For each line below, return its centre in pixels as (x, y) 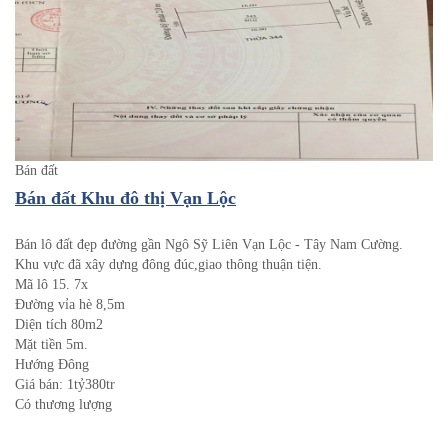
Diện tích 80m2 (59, 325)
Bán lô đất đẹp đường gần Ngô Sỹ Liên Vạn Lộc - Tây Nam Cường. (209, 245)
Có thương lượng (63, 405)
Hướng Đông (52, 365)
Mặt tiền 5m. (51, 345)
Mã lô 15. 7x (53, 285)
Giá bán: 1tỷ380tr (65, 385)
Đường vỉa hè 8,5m (70, 305)
